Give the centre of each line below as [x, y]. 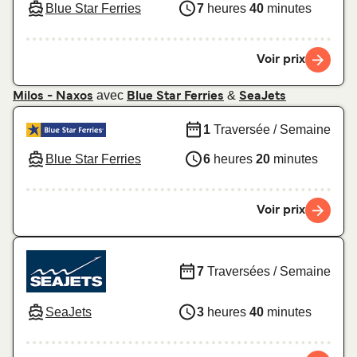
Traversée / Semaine [271, 129]
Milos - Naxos [53, 97]
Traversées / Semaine [267, 271]
